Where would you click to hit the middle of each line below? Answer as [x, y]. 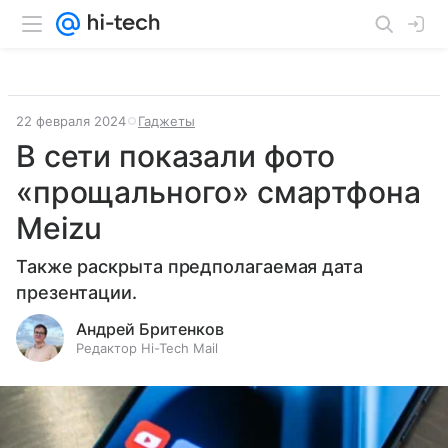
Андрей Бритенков [150, 329]
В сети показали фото [176, 156]
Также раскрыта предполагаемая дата [189, 266]
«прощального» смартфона [218, 192]
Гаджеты [166, 121]
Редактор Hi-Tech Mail [147, 348]
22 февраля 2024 [71, 121]
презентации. [76, 292]
